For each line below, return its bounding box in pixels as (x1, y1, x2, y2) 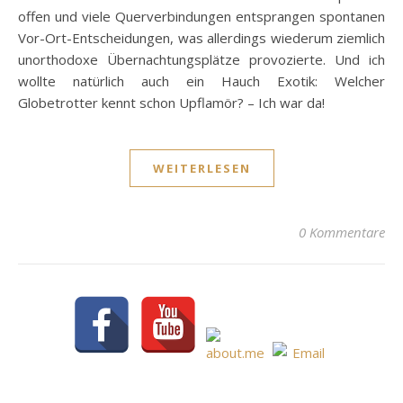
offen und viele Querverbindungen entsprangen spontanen (18, 6, 385, 25)
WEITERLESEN (152, 159, 251, 176)
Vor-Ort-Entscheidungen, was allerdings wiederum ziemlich (18, 28, 385, 47)
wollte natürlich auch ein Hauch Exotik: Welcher (18, 71, 385, 90)
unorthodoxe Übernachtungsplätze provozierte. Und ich (18, 49, 385, 68)
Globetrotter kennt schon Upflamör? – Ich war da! (18, 93, 325, 112)
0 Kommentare (299, 222, 385, 241)
